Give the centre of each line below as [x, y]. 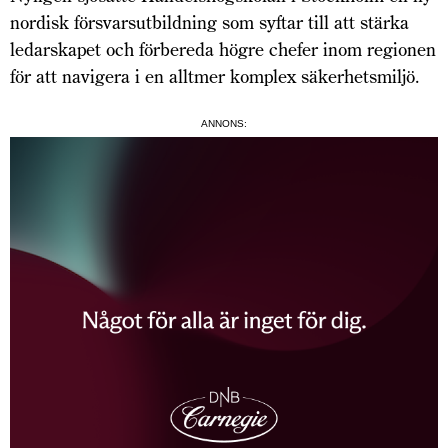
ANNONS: [224, 123]
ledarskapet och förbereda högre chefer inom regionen [223, 49]
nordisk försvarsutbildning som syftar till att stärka [209, 22]
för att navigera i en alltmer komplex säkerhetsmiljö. [215, 76]
